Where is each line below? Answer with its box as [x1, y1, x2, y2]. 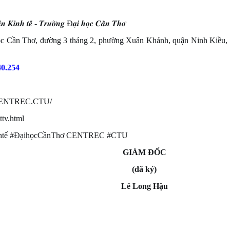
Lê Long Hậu [121, 182, 168, 190]
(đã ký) [132, 165, 157, 174]
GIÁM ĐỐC [122, 148, 166, 157]
